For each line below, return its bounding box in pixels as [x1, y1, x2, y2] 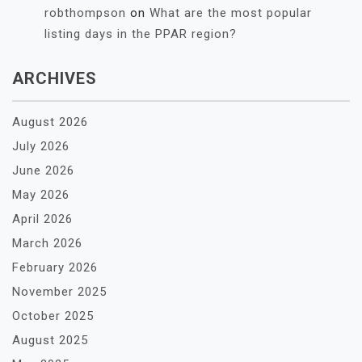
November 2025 [12, 284, 107, 299]
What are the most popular [149, 6, 312, 20]
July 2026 [12, 139, 69, 154]
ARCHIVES [12, 69, 97, 88]
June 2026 [12, 163, 74, 178]
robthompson [44, 6, 126, 20]
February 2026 [12, 260, 98, 275]
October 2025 [12, 309, 94, 323]
